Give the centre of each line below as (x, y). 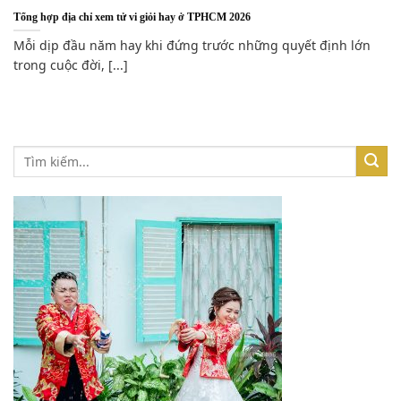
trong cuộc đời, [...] (71, 65)
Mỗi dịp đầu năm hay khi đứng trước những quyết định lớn (192, 46)
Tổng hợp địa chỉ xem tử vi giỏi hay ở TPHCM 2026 (132, 17)
